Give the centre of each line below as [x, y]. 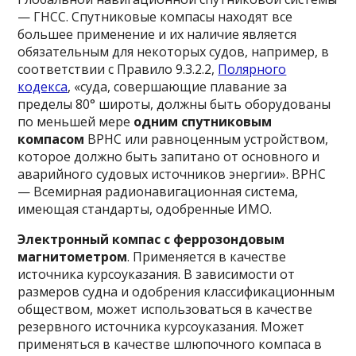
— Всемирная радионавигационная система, [158, 192]
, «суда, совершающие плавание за [178, 87]
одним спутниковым [203, 122]
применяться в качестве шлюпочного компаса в [170, 344]
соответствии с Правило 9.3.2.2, [118, 69]
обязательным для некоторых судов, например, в [174, 52]
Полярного [252, 69]
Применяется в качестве [210, 257]
